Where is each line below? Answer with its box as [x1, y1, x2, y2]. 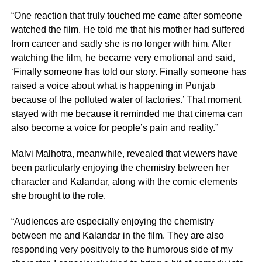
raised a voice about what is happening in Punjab [11, 80, 215, 91]
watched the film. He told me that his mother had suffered [11, 24, 245, 35]
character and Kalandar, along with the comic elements [11, 176, 237, 187]
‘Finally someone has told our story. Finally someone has [11, 66, 246, 77]
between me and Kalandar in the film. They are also [11, 230, 224, 240]
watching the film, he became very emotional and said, [11, 52, 235, 63]
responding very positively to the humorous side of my [11, 244, 233, 254]
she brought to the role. [11, 190, 106, 201]
